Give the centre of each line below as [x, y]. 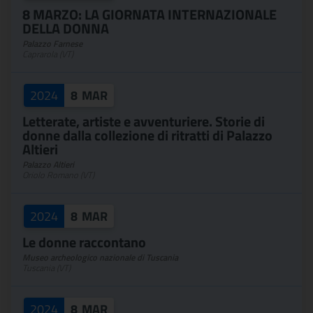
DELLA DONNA [66, 28]
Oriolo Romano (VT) [58, 175]
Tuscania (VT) [46, 268]
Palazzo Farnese [52, 44]
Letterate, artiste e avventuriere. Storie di [144, 121]
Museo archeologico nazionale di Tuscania [100, 257]
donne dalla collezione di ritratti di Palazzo [147, 135]
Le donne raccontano [84, 242]
